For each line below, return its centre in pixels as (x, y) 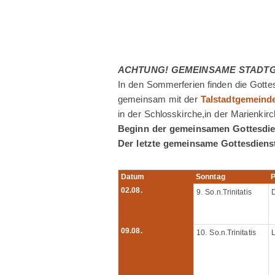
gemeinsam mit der (159, 99)
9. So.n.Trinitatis (224, 192)
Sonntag (211, 177)
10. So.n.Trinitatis (226, 233)
